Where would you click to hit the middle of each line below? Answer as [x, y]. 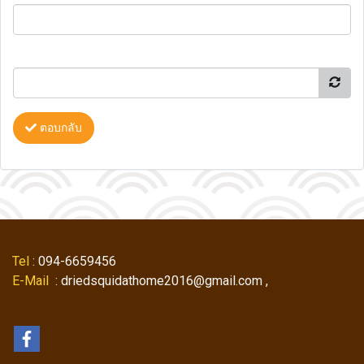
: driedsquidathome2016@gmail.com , [160, 281]
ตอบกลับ [59, 128]
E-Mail [30, 281]
